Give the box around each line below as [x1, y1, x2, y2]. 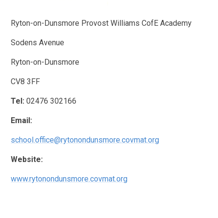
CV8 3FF [11, 76, 40, 86]
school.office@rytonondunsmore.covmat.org [11, 135, 160, 145]
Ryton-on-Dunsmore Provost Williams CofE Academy [11, 18, 192, 28]
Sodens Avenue [11, 37, 65, 47]
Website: [11, 154, 45, 164]
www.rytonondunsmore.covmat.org [11, 174, 128, 183]
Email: [11, 115, 33, 125]
